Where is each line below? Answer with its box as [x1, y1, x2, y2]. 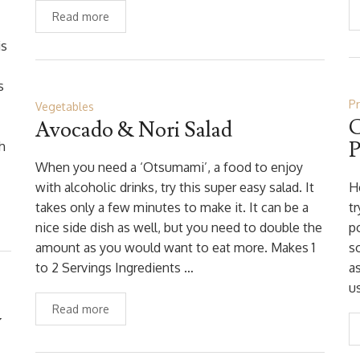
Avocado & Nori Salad [35, 117, 232, 144]
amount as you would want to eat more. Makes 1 [35, 239, 315, 256]
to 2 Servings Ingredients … [35, 260, 194, 276]
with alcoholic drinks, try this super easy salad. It [35, 179, 314, 195]
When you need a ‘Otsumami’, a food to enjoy [35, 159, 303, 175]
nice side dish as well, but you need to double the [35, 219, 322, 235]
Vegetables [35, 100, 94, 113]
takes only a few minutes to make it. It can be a [35, 199, 309, 215]
